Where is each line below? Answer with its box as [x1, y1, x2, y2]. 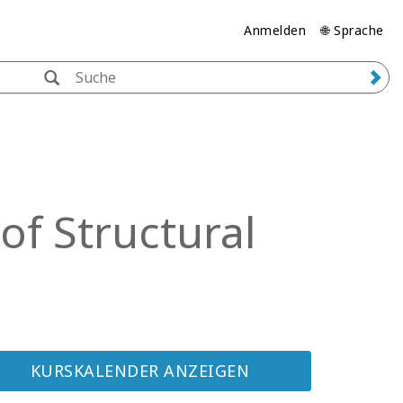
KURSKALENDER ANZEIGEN [30, 360, 250, 381]
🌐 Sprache [321, 22, 384, 39]
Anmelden [244, 22, 307, 39]
